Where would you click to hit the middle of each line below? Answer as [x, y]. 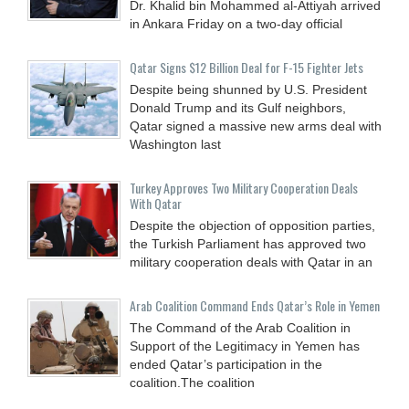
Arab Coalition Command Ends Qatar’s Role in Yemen [255, 306]
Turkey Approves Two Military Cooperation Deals [244, 188]
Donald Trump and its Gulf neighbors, [238, 108]
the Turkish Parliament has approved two [248, 244]
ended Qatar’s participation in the [226, 365]
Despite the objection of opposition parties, [252, 226]
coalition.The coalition [192, 383]
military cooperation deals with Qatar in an [251, 262]
